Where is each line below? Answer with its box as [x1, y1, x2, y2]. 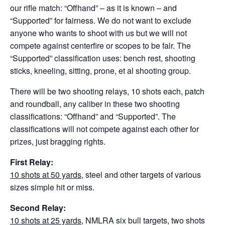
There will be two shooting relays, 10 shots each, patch [10, 85, 204, 97]
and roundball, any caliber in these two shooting [10, 97, 180, 109]
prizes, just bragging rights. [10, 135, 105, 147]
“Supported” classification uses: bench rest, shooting [10, 52, 195, 64]
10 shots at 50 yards [10, 168, 81, 180]
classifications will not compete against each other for [10, 123, 199, 135]
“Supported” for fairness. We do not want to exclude [10, 14, 191, 26]
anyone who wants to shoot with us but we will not [10, 27, 187, 39]
